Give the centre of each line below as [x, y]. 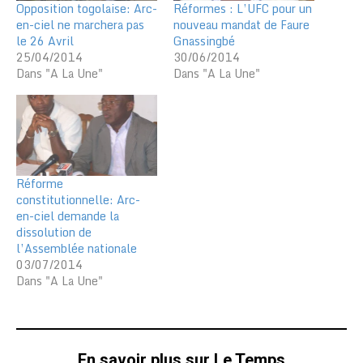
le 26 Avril [45, 41]
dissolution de [54, 232]
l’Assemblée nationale [77, 248]
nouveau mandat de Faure [241, 25]
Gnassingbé [204, 41]
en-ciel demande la [68, 216]
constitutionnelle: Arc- [78, 199]
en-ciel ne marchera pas [80, 25]
